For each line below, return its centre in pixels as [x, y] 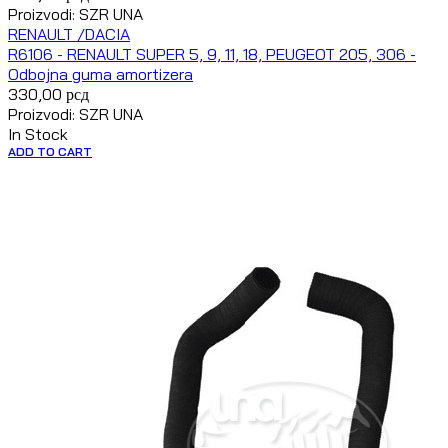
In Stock [38, 134]
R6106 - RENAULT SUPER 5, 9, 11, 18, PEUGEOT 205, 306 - [212, 54]
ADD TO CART [50, 152]
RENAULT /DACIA [69, 34]
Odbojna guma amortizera [100, 74]
